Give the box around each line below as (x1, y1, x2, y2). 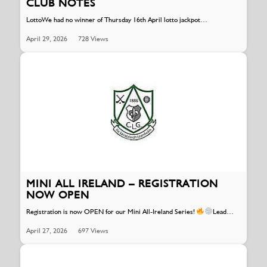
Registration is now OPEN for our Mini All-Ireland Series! (26, 207, 197, 216)
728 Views (77, 34, 108, 43)
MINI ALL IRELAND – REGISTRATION (26, 176, 218, 190)
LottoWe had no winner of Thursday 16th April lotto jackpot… (26, 15, 207, 24)
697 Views (77, 226, 108, 235)
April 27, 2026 (26, 226, 67, 235)
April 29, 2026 (26, 34, 67, 43)
